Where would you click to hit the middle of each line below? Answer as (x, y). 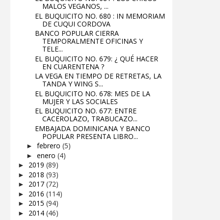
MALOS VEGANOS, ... (75, 6)
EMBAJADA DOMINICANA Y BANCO (92, 128)
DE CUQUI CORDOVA (76, 24)
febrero (49, 146)
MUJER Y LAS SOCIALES (80, 101)
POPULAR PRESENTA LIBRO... (90, 136)
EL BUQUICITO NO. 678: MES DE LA (92, 93)
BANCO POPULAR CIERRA (77, 33)
